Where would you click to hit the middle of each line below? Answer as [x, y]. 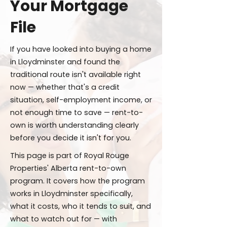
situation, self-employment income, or [81, 100]
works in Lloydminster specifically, [71, 194]
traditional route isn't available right [75, 74]
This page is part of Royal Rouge [70, 156]
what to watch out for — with [64, 219]
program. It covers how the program [78, 181]
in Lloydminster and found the [65, 62]
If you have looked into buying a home [81, 49]
